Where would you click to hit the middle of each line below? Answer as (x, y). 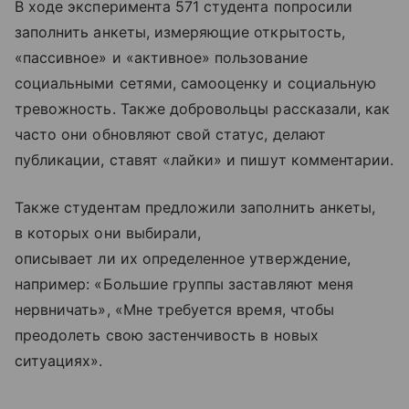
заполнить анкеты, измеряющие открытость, (180, 31)
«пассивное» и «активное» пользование (161, 57)
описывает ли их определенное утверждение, (183, 258)
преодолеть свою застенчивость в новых (167, 335)
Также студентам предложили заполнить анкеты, (195, 207)
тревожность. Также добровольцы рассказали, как (203, 108)
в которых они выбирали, (108, 232)
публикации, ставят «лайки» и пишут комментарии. (204, 159)
